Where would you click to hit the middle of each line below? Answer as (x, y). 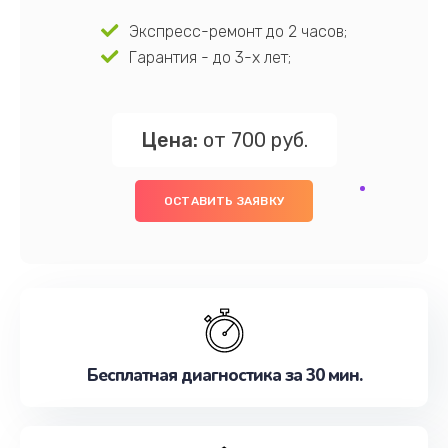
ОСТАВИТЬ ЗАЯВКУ (224, 201)
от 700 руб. (252, 140)
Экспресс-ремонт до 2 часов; (237, 31)
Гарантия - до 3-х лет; (209, 57)
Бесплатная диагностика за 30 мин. (224, 375)
